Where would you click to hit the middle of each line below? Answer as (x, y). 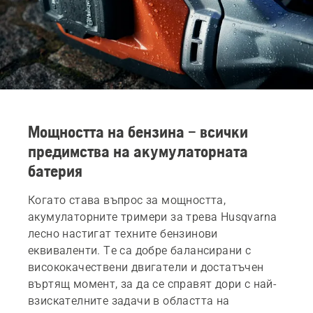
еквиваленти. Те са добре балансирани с (140, 250)
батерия (55, 170)
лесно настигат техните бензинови (123, 233)
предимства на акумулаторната (138, 151)
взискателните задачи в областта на (129, 300)
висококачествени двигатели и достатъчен (146, 267)
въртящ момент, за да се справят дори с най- (153, 284)
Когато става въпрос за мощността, (127, 200)
